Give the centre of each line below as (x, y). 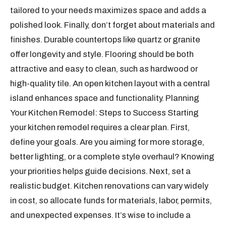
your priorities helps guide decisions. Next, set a (101, 171)
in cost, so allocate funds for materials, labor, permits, (111, 201)
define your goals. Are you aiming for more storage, (107, 142)
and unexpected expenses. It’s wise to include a (101, 215)
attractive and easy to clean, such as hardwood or (104, 69)
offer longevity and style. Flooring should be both (102, 54)
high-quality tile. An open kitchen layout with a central (110, 83)
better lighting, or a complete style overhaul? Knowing (112, 157)
